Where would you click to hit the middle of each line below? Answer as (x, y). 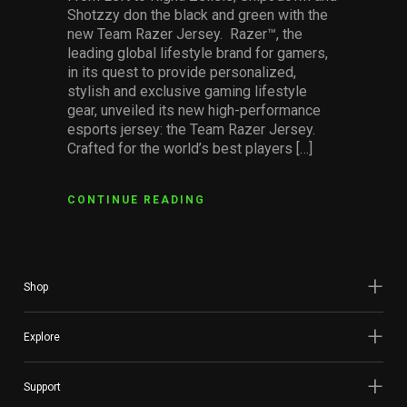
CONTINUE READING (136, 199)
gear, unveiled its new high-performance (194, 110)
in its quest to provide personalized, (182, 72)
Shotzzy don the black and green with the (198, 15)
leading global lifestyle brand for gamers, (198, 53)
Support (42, 387)
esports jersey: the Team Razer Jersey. (191, 129)
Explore (42, 337)
